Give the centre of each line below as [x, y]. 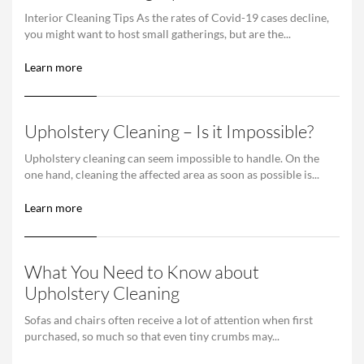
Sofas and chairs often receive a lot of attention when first [169, 319]
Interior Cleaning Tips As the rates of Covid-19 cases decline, [177, 17]
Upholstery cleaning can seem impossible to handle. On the [172, 158]
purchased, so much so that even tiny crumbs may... [152, 336]
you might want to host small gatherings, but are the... [158, 33]
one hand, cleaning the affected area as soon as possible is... [172, 174]
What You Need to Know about [142, 271]
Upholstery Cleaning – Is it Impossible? [169, 131]
